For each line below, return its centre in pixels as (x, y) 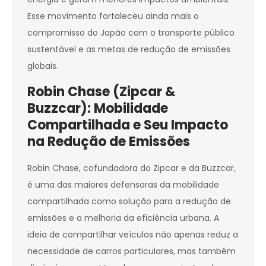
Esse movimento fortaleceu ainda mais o (113, 16)
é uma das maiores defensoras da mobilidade (123, 185)
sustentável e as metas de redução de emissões (129, 50)
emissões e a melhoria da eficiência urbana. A (123, 218)
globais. (43, 66)
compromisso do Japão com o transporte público (131, 33)
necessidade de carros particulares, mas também (132, 251)
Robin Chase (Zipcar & (102, 92)
